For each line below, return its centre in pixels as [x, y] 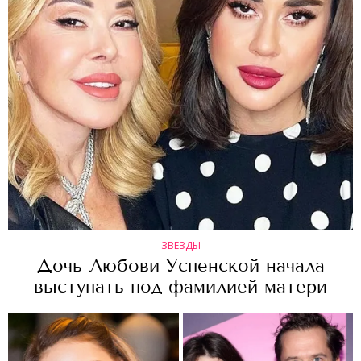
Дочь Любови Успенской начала [180, 266]
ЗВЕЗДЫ [180, 245]
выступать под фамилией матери [180, 286]
